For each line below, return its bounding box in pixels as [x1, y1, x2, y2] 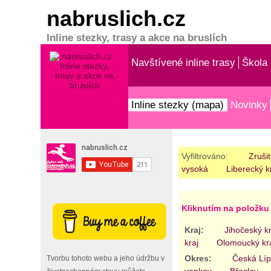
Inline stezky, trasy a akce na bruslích [47, 31, 227, 44]
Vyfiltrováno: [181, 151, 230, 161]
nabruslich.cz [47, 6, 186, 31]
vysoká [181, 164, 208, 174]
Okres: [184, 253, 214, 263]
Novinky [230, 99, 268, 111]
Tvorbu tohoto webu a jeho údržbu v [47, 254, 165, 263]
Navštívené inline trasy [131, 56, 236, 68]
